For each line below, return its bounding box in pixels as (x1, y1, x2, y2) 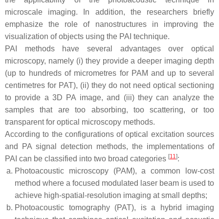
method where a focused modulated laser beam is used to (15, 179, 214, 188)
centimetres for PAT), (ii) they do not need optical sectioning (5, 81, 214, 90)
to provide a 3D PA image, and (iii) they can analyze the (5, 93, 214, 102)
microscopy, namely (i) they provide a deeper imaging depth (5, 57, 214, 66)
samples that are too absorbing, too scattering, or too (5, 106, 214, 114)
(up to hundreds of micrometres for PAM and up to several (5, 69, 214, 78)
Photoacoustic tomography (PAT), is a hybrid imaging (15, 203, 214, 212)
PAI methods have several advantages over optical (5, 44, 214, 53)
